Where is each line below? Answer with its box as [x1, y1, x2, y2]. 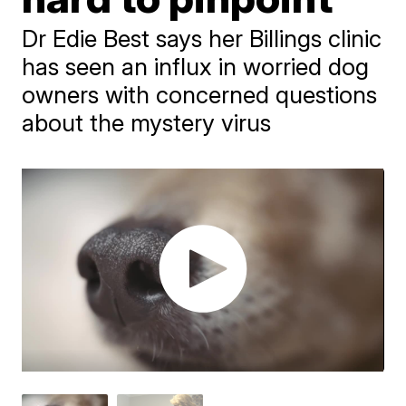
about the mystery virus [22, 109, 272, 137]
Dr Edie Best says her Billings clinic [22, 24, 382, 53]
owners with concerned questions [22, 81, 378, 109]
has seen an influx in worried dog [22, 53, 370, 81]
